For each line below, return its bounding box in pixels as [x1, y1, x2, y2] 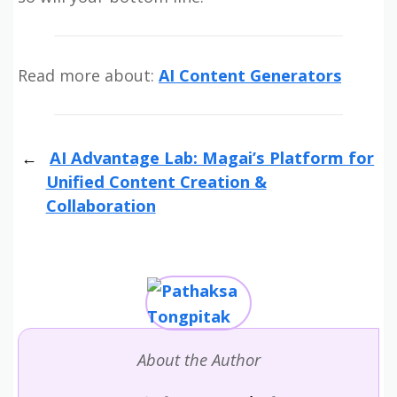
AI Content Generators [159, 65, 341, 86]
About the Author [136, 348, 261, 370]
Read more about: [18, 65, 159, 86]
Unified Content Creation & [45, 170, 267, 192]
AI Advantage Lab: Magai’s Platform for [50, 146, 375, 168]
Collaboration [45, 194, 156, 216]
